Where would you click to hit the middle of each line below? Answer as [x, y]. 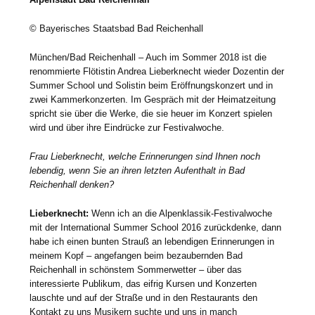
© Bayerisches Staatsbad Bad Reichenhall [117, 28]
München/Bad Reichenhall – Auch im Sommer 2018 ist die [148, 57]
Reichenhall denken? [73, 184]
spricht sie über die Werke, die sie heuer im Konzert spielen [151, 113]
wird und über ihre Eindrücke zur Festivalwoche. [127, 127]
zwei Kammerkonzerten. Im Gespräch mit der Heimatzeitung [153, 99]
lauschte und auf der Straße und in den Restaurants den [144, 297]
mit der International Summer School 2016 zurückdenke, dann [156, 227]
